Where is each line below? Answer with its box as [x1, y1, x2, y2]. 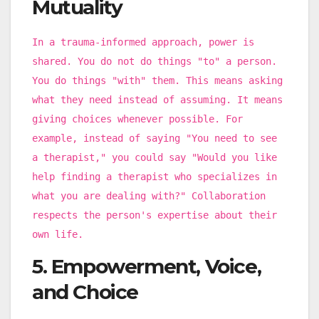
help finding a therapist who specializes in [32, 171, 277, 183]
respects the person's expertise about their [32, 209, 277, 221]
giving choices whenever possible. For [32, 113, 243, 125]
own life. [32, 229, 83, 241]
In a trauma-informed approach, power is [32, 36, 254, 48]
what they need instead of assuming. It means [32, 94, 283, 106]
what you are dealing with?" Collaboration [32, 190, 266, 202]
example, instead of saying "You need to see [32, 132, 277, 145]
